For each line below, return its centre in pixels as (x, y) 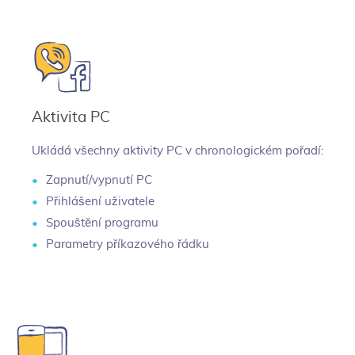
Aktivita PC (71, 118)
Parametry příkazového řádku (128, 244)
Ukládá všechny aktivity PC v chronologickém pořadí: (177, 151)
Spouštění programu (102, 223)
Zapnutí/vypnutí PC (99, 180)
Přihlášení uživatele (100, 201)
